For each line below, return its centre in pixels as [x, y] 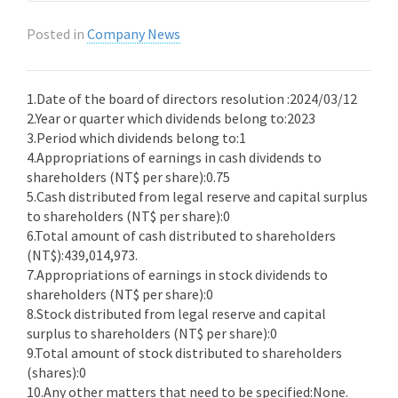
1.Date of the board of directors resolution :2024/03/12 [192, 99]
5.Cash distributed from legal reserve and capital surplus [197, 196]
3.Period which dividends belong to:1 [136, 138]
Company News [134, 34]
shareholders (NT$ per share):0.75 [128, 177]
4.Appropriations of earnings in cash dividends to [174, 157]
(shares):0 [56, 372]
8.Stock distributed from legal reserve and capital [176, 314]
